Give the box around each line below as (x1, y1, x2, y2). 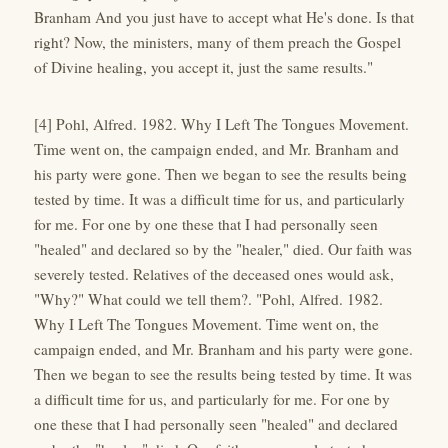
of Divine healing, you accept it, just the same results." (34, 56, 373, 77)
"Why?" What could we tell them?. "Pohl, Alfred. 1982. (34, 288, 383, 309)
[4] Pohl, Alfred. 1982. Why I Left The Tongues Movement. (34, 113, 409, 134)
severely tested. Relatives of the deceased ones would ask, (34, 263, 394, 284)
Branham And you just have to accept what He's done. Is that (34, 6, 414, 27)
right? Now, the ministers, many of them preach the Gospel (34, 31, 401, 52)
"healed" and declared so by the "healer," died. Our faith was (34, 238, 412, 259)
